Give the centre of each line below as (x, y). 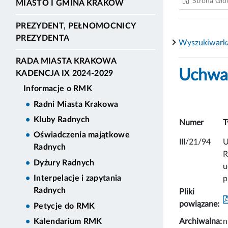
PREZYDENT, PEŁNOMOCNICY (76, 26)
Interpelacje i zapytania (78, 178)
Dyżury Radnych (64, 163)
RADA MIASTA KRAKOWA (66, 61)
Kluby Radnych (62, 120)
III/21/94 (195, 142)
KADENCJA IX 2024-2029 (65, 73)
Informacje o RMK (58, 89)
